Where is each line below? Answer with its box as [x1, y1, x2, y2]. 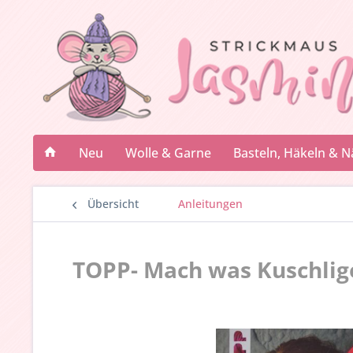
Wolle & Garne [125, 144, 211, 162]
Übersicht [87, 196, 139, 211]
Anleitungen [178, 196, 243, 211]
